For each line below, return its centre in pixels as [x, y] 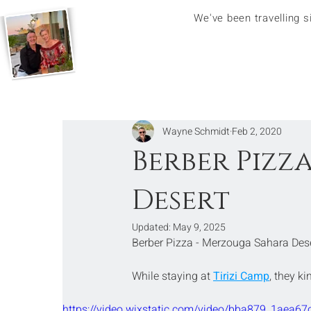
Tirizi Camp [241, 276]
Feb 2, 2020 [257, 131]
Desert [181, 201]
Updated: [152, 227]
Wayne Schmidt [196, 131]
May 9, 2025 [199, 227]
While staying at [173, 276]
